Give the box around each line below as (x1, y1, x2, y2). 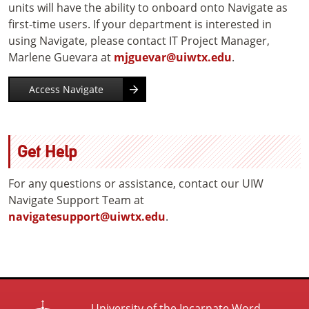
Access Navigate (28, 83, 103, 96)
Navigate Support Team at (8, 192, 144, 208)
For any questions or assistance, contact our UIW (8, 176, 263, 192)
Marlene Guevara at (8, 50, 114, 65)
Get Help (17, 141, 77, 161)
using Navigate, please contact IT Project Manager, (8, 33, 270, 48)
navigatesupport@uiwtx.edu (8, 209, 166, 225)
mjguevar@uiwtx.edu (114, 50, 232, 65)
